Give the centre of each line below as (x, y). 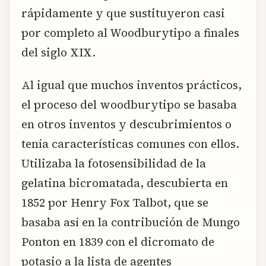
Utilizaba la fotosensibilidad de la (114, 164)
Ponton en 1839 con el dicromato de (118, 242)
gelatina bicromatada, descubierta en (125, 183)
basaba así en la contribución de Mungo (131, 222)
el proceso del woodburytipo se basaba (129, 105)
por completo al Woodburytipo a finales (130, 32)
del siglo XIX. (58, 52)
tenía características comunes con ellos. (130, 144)
